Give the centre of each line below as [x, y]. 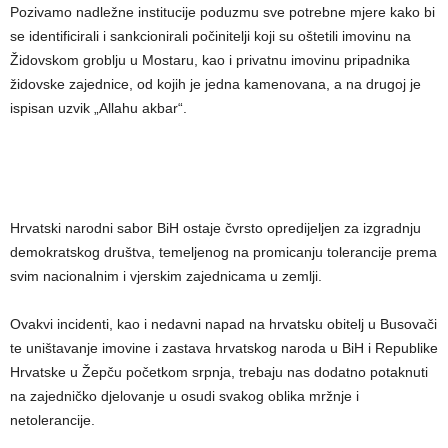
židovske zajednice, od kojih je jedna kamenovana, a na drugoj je [215, 83]
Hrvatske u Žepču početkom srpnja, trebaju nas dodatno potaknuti [219, 371]
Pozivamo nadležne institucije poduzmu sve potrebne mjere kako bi [222, 11]
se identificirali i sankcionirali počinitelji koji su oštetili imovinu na [210, 35]
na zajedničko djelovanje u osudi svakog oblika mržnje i [184, 395]
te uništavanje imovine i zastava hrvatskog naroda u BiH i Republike [224, 347]
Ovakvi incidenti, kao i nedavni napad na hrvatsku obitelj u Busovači [223, 323]
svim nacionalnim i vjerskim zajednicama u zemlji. [166, 275]
